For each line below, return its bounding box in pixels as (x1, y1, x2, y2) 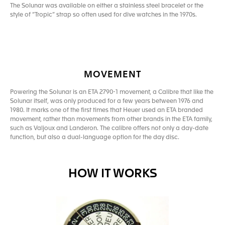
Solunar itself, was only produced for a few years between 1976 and (10, 98, 203, 104)
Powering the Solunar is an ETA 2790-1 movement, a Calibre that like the (10, 89, 213, 95)
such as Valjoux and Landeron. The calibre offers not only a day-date (10, 126, 208, 132)
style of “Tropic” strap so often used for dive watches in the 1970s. (10, 12, 197, 18)
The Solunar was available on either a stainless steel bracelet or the (10, 3, 203, 9)
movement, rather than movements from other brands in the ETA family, (10, 117, 212, 123)
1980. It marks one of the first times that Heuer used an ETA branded (10, 107, 203, 114)
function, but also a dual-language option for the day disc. (10, 135, 179, 141)
